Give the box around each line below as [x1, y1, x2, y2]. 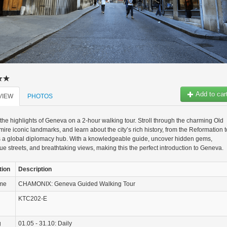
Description [18, 166, 52, 173]
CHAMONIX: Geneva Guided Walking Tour [18, 180, 135, 188]
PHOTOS [27, 93, 53, 100]
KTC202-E [18, 195, 47, 203]
